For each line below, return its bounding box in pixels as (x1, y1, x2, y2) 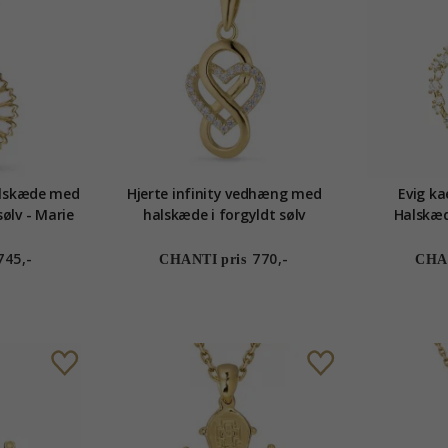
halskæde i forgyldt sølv (142, 205, 306, 225)
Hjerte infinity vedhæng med (126, 184, 322, 204)
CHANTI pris (159, 252, 247, 268)
